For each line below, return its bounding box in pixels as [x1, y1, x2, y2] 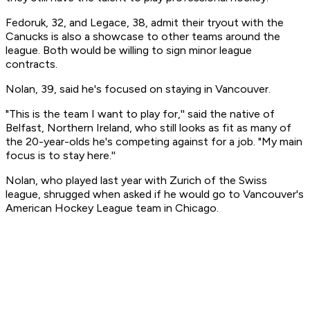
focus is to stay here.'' [6, 149, 116, 163]
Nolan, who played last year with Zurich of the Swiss [6, 174, 267, 188]
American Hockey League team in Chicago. [6, 201, 219, 215]
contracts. [6, 57, 57, 71]
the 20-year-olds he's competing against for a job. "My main [6, 135, 302, 149]
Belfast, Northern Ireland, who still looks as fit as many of [6, 121, 291, 135]
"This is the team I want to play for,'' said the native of [6, 107, 275, 121]
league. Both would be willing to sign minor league [6, 44, 252, 57]
